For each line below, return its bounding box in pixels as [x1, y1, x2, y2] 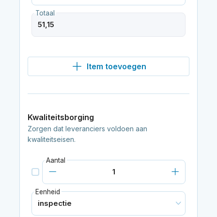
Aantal [46, 156, 65, 164]
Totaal [35, 9, 55, 17]
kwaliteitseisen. [27, 135, 76, 143]
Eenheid [35, 187, 60, 196]
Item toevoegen [86, 61, 146, 71]
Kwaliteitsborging [27, 112, 94, 122]
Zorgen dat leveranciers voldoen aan [27, 124, 147, 133]
